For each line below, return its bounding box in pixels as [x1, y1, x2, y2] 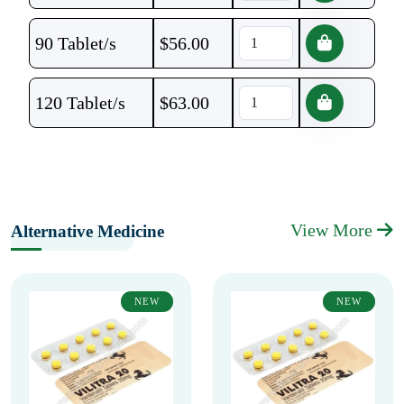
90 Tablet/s [35, 33, 116, 53]
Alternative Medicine [11, 222, 164, 241]
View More [290, 220, 377, 240]
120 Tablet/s [35, 93, 125, 113]
